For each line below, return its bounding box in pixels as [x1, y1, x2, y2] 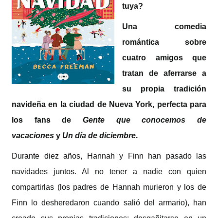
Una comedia [122, 22, 206, 31]
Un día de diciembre [62, 131, 136, 140]
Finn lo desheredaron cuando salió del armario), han [12, 199, 206, 207]
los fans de [12, 116, 83, 124]
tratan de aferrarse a [122, 69, 206, 77]
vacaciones [12, 131, 54, 140]
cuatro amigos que [122, 54, 206, 62]
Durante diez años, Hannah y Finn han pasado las [12, 152, 206, 160]
